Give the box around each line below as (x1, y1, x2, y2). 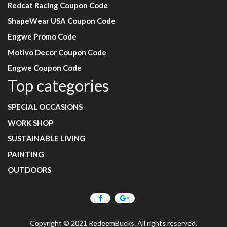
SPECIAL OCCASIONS (8, 102, 83, 111)
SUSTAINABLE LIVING (8, 134, 86, 143)
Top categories (8, 75, 109, 95)
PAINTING (8, 149, 44, 159)
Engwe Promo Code (8, 32, 77, 41)
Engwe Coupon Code (8, 63, 82, 72)
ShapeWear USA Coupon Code (8, 16, 116, 25)
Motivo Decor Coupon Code (8, 48, 106, 57)
